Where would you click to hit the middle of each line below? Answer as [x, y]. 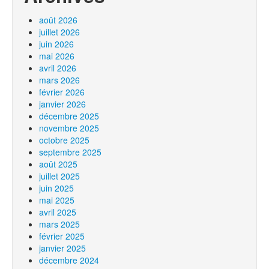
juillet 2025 [59, 176]
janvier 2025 [62, 248]
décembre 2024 [69, 260]
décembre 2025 [69, 116]
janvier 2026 [62, 104]
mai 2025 [57, 200]
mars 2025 [59, 224]
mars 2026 [59, 80]
